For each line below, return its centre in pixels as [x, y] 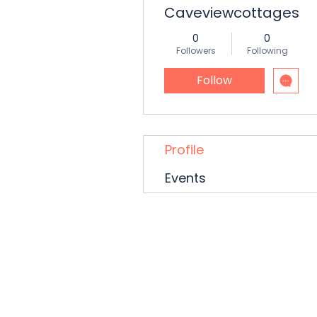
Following [267, 51]
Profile [184, 150]
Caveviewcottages [232, 13]
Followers [196, 51]
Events [185, 178]
